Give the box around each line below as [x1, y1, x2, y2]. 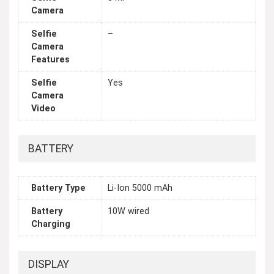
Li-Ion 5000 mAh [108, 183, 172, 194]
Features [31, 54, 70, 65]
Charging [31, 219, 70, 230]
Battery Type [31, 183, 86, 194]
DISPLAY [28, 258, 69, 270]
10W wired [108, 206, 149, 217]
